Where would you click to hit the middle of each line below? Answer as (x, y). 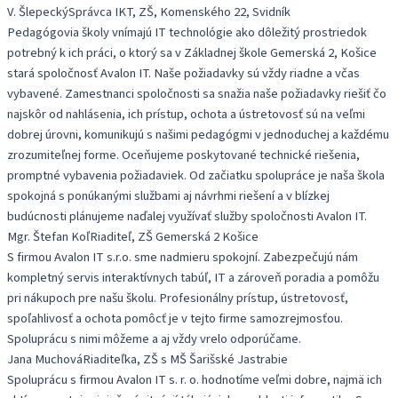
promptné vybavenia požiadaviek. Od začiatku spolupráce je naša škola (196, 175)
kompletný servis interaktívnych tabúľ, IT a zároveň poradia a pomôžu (193, 277)
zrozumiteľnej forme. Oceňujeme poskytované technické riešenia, (183, 155)
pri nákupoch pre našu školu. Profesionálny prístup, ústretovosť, (178, 298)
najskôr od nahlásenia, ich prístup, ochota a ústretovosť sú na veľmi (186, 114)
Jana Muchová (45, 359)
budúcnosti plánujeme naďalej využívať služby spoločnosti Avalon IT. (187, 216)
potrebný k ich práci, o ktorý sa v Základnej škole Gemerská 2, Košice (192, 52)
